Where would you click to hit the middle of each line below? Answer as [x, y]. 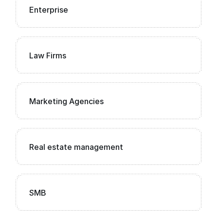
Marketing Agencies [66, 101]
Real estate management [76, 147]
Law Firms [48, 55]
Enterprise [49, 10]
